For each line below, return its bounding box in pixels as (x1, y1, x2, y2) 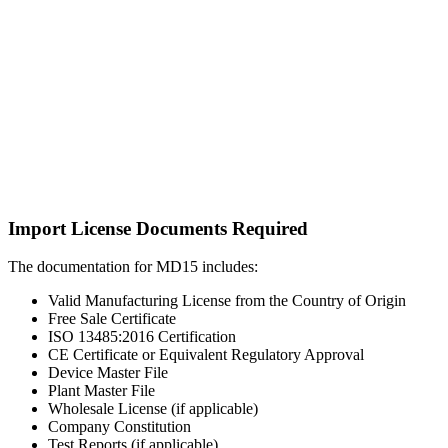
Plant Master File (48, 382, 155, 400)
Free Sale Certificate (48, 310, 176, 328)
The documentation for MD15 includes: (8, 258, 258, 276)
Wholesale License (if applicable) (48, 400, 258, 418)
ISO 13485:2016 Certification (48, 328, 236, 346)
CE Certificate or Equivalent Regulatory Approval (48, 346, 364, 364)
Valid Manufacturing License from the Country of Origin (48, 292, 406, 310)
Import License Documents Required (8, 217, 308, 239)
